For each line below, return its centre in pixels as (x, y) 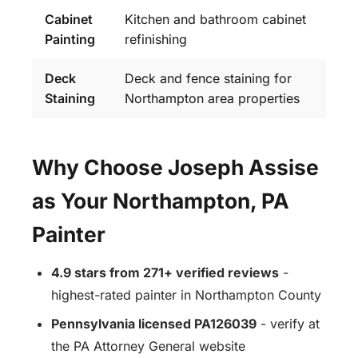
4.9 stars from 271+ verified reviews (165, 272)
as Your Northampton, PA (161, 200)
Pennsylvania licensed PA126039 (154, 323)
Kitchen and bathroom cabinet (215, 19)
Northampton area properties (212, 98)
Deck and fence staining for (208, 78)
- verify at (288, 323)
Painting (70, 39)
